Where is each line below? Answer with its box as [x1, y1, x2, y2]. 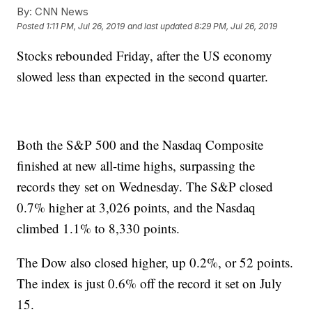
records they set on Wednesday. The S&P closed [17, 178, 274, 195]
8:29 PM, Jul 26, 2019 [194, 21, 278, 32]
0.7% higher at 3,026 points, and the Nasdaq [17, 198, 256, 216]
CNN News [32, 5, 89, 18]
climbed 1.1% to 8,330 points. [17, 219, 180, 237]
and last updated [127, 21, 193, 32]
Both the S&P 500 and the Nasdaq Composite [17, 136, 264, 153]
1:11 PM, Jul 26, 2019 [46, 21, 125, 32]
